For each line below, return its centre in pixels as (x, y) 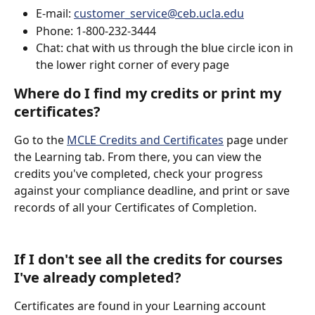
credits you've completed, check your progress (140, 174)
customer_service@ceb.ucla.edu (159, 14)
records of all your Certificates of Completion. (138, 208)
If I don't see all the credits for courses (150, 259)
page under (257, 140)
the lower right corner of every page (133, 65)
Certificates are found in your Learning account (141, 306)
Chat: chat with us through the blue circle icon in (166, 48)
